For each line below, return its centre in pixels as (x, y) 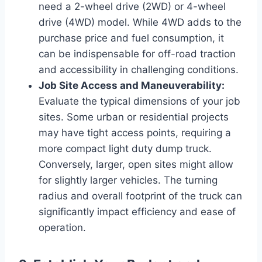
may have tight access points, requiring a (135, 132)
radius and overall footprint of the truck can (140, 196)
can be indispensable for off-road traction (137, 54)
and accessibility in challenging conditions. (139, 69)
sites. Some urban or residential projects (134, 117)
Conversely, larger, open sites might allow (136, 164)
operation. (62, 227)
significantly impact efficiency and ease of (137, 211)
